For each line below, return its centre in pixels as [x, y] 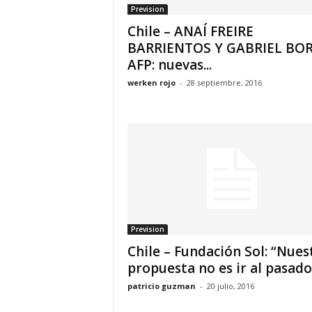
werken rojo [151, 83]
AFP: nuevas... [169, 65]
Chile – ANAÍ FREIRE [190, 31]
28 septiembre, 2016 [224, 83]
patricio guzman [161, 286]
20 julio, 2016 [230, 286]
